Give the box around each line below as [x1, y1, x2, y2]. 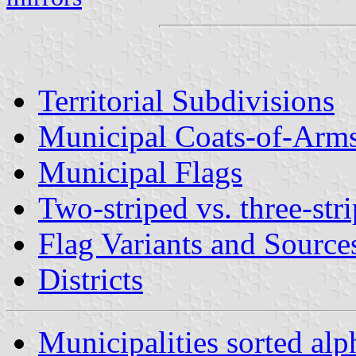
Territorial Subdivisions [38, 83, 335, 118]
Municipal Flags [38, 154, 242, 189]
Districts [38, 261, 143, 296]
